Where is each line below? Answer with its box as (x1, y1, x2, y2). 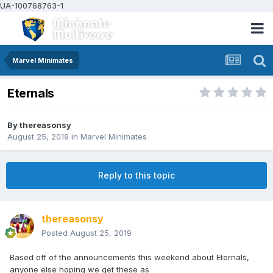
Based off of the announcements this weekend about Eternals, (10, 252, 249, 263)
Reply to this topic (98, 170, 175, 181)
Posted (41, 228, 70, 238)
